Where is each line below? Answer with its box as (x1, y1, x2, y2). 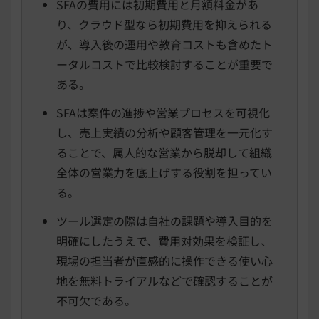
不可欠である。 (56, 292, 136, 310)
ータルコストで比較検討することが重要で (56, 56, 273, 73)
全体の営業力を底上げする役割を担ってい (56, 164, 272, 182)
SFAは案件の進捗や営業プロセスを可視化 (56, 104, 270, 122)
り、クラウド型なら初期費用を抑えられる (56, 16, 272, 33)
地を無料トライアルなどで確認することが (56, 272, 273, 290)
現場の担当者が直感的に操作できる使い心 (56, 252, 273, 270)
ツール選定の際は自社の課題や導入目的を (56, 212, 273, 230)
